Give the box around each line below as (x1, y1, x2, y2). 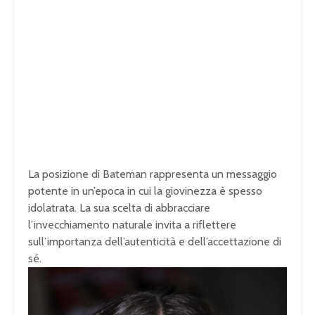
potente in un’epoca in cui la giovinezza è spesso (28, 184, 262, 198)
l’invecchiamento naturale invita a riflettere (28, 218, 236, 232)
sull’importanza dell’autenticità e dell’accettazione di (28, 235, 281, 249)
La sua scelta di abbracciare (79, 201, 210, 215)
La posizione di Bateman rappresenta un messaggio (28, 167, 277, 181)
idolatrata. (28, 201, 77, 215)
